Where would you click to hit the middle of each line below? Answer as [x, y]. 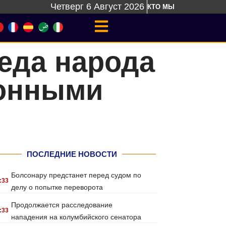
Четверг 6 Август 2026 [97, 7]
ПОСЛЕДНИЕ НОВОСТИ [72, 154]
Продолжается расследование [62, 205]
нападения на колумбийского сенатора [76, 217]
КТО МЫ [161, 7]
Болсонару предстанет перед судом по [76, 175]
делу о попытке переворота [57, 187]
